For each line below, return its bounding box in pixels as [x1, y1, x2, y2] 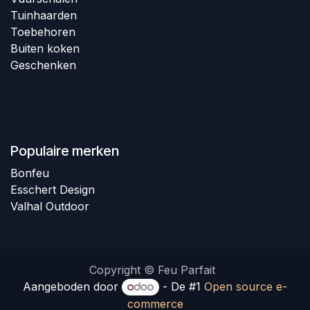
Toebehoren [10, 25, 75, 39]
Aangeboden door [22, 280, 122, 293]
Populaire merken [10, 143, 119, 160]
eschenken [19, 58, 76, 73]
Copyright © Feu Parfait [89, 263, 215, 277]
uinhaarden [17, 8, 80, 23]
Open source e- [204, 280, 288, 293]
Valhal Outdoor [10, 199, 89, 214]
